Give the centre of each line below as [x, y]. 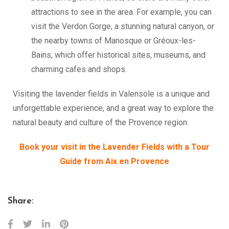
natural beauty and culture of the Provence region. [101, 122]
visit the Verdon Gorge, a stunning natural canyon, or [123, 26]
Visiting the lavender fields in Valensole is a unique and [111, 94]
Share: [21, 201]
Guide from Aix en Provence [114, 161]
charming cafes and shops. [79, 69]
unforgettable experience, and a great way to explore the [113, 108]
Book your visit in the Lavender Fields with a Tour [114, 147]
